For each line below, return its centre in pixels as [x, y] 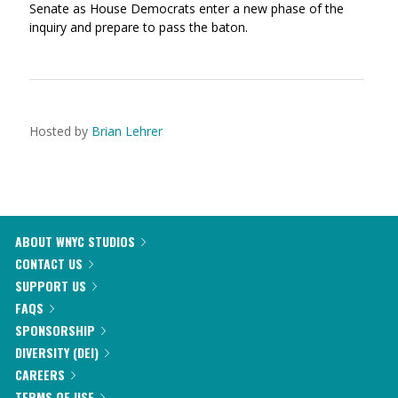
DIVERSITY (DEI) [57, 352]
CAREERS [40, 374]
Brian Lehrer [127, 131]
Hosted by [59, 131]
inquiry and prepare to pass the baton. [139, 27]
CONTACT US [49, 263]
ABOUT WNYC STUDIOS [75, 241]
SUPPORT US [51, 286]
